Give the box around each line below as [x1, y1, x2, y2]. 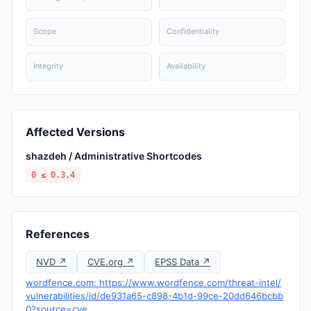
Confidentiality [167, 26, 219, 36]
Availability [167, 61, 205, 71]
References [26, 227, 90, 241]
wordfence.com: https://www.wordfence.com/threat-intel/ [26, 277, 281, 288]
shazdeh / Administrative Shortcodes [26, 150, 202, 162]
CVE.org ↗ [87, 256, 134, 267]
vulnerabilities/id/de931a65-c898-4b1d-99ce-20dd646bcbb [26, 290, 283, 301]
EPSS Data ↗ [155, 256, 210, 267]
